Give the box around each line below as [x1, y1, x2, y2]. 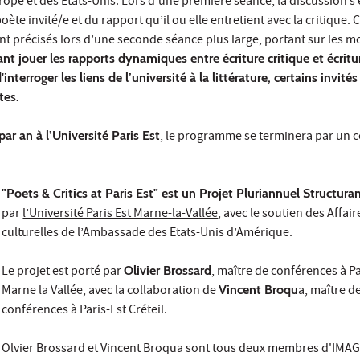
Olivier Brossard [124, 263, 212, 279]
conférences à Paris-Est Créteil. [2, 301, 168, 321]
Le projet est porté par [2, 263, 125, 283]
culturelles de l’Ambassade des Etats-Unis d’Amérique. [2, 224, 293, 244]
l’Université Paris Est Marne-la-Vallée [22, 205, 219, 225]
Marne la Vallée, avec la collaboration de [2, 282, 219, 302]
